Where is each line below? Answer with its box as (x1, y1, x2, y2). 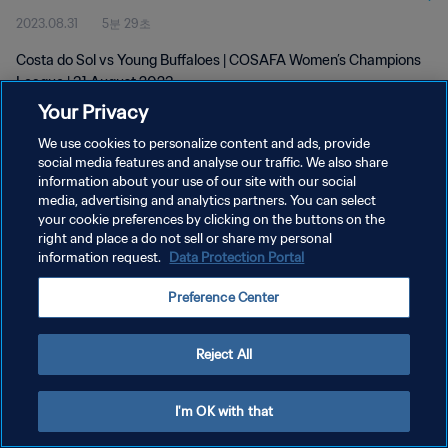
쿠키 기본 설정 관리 (16, 271, 121, 286)
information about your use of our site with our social (38, 173, 357, 190)
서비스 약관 (16, 236, 79, 251)
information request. (38, 249, 165, 266)
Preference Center (168, 289, 280, 306)
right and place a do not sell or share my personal (38, 230, 333, 247)
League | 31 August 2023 (16, 73, 174, 91)
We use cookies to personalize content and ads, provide (38, 135, 371, 152)
